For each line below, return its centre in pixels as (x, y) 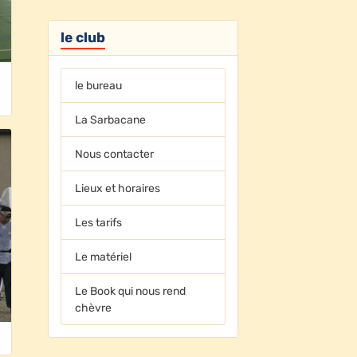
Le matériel (104, 257)
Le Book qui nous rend (131, 291)
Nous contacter (115, 154)
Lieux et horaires (118, 188)
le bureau (99, 85)
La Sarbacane (111, 120)
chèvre (94, 308)
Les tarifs (99, 222)
